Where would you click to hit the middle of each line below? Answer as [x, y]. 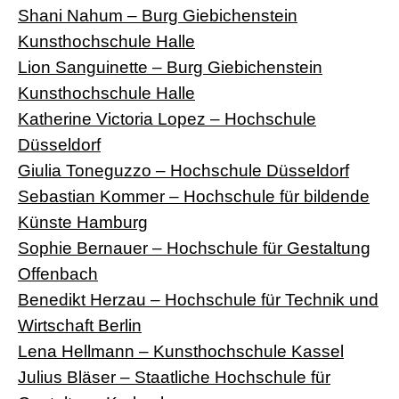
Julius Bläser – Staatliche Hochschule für [174, 376]
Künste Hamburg [83, 221]
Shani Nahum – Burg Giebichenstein [158, 15]
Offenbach [58, 273]
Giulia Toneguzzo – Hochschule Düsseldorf [183, 170]
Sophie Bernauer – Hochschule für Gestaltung [194, 247]
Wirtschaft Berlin [80, 325]
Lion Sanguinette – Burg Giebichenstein [170, 66]
